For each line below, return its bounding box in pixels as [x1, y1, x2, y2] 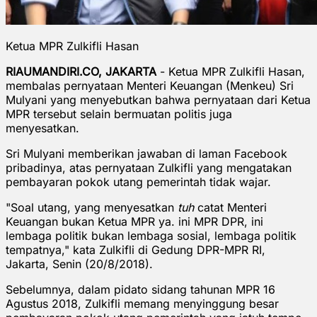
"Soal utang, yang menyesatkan [6, 200, 178, 214]
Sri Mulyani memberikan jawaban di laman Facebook [6, 146, 287, 161]
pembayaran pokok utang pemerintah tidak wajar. [6, 174, 271, 189]
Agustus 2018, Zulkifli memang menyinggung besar [6, 296, 279, 311]
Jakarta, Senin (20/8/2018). [6, 256, 153, 271]
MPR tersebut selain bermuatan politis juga [6, 106, 232, 121]
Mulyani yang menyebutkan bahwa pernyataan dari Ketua [6, 92, 311, 107]
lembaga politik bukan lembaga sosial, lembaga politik [6, 228, 296, 243]
